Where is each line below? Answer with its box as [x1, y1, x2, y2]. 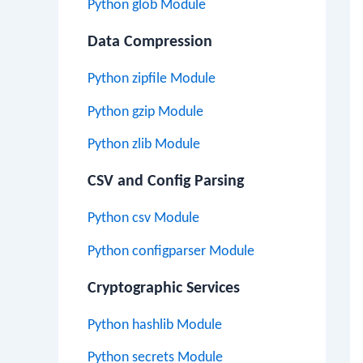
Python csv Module [88, 211, 199, 226]
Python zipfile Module [88, 71, 216, 87]
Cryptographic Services [88, 280, 240, 297]
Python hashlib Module [88, 317, 222, 333]
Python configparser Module [88, 243, 254, 259]
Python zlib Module [88, 137, 200, 152]
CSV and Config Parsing [88, 173, 244, 190]
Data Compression [88, 34, 212, 50]
